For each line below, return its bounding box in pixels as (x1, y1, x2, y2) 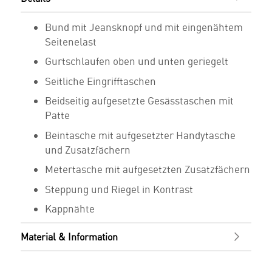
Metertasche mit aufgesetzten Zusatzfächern (45, 163, 251, 176)
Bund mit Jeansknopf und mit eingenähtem (45, 20, 243, 33)
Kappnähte (45, 202, 95, 216)
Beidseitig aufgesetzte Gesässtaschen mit (45, 94, 234, 107)
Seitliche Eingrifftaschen (45, 74, 157, 87)
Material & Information (21, 231, 118, 243)
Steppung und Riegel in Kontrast (45, 182, 194, 195)
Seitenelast (45, 35, 97, 48)
